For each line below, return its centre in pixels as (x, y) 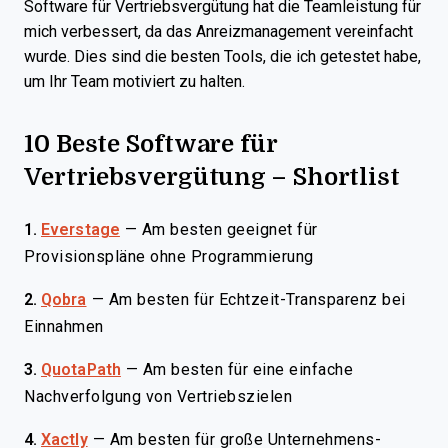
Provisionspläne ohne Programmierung (169, 256)
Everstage (80, 229)
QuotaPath (81, 369)
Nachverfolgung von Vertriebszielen (158, 396)
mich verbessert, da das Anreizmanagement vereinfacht (218, 31)
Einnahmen (64, 326)
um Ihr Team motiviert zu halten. (134, 81)
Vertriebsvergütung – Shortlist (212, 175)
